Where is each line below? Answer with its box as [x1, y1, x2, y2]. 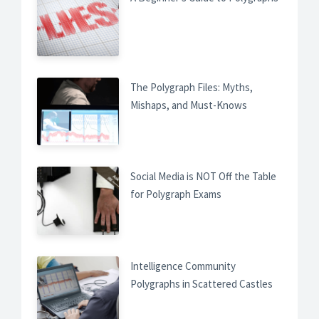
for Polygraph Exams [130, 187, 221, 202]
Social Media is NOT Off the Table [130, 169, 276, 184]
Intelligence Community [130, 258, 236, 273]
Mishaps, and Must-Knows [130, 98, 247, 112]
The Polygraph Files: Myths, [130, 80, 253, 94]
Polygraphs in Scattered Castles [130, 276, 273, 291]
